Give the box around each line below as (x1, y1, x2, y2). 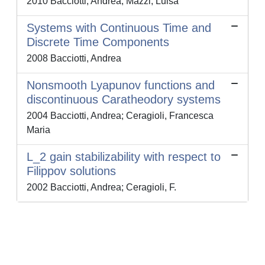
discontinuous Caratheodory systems (27, 93, 221, 106)
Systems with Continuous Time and (27, 21, 211, 35)
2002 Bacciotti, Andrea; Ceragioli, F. (27, 182, 176, 193)
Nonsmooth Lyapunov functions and (27, 79, 215, 92)
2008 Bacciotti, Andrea (27, 53, 121, 64)
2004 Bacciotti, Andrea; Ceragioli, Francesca (27, 111, 214, 121)
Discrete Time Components (27, 35, 169, 49)
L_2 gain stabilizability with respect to (27, 150, 221, 164)
